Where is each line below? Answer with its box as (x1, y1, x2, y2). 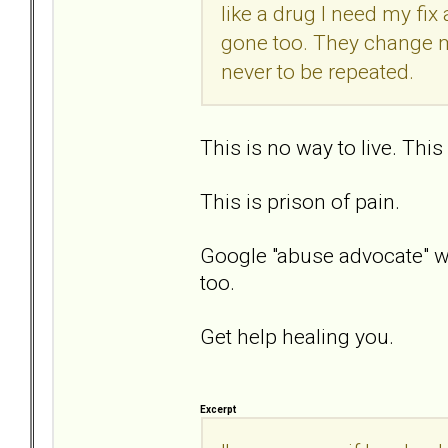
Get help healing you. (200, 323, 394, 349)
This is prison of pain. (200, 188, 400, 214)
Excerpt (200, 403, 236, 415)
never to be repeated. (221, 58, 414, 84)
